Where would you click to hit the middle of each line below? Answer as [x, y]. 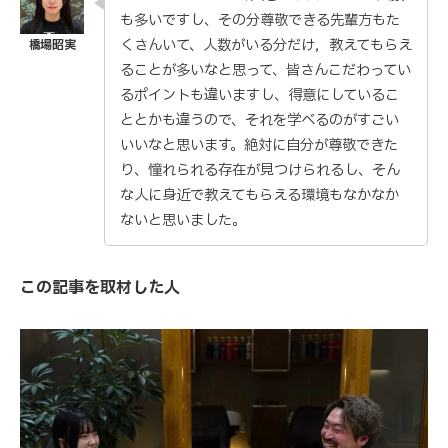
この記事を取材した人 [100, 288]
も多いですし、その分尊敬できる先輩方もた [260, 21]
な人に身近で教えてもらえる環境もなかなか [259, 196]
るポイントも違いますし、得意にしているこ [259, 96]
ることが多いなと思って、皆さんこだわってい [265, 71]
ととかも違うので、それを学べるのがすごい [259, 121]
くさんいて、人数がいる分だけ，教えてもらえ [266, 46]
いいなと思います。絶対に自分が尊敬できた [259, 146]
